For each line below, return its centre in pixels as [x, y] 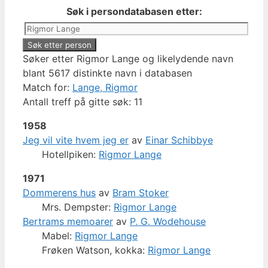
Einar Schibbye [179, 140]
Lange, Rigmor [105, 87]
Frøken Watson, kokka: [95, 250]
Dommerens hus [59, 192]
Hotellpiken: [70, 154]
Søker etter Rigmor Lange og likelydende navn [128, 58]
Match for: [48, 87]
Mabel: [58, 235]
